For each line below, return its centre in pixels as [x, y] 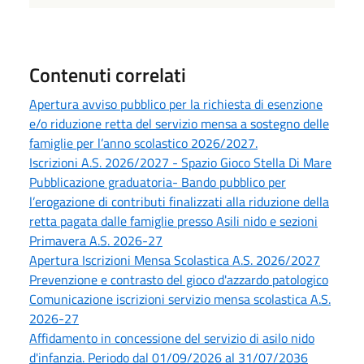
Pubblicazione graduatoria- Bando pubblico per [158, 182]
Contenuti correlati [108, 75]
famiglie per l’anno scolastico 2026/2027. [143, 143]
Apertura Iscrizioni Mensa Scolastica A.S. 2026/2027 [175, 260]
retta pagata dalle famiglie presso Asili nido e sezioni [173, 221]
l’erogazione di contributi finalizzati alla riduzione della [179, 202]
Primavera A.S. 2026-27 [96, 241]
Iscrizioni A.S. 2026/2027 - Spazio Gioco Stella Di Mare [180, 163]
